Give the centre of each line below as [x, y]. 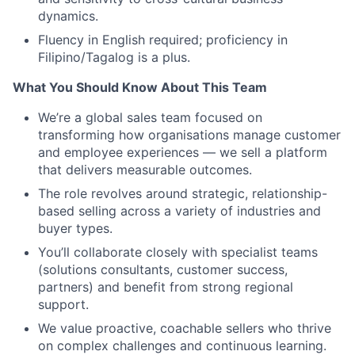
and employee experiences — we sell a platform [183, 152]
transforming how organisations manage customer [189, 135]
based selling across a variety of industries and [179, 211]
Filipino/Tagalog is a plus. [114, 57]
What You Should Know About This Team [140, 87]
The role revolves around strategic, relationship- [183, 193]
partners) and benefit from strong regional [166, 287]
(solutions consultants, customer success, [163, 269]
